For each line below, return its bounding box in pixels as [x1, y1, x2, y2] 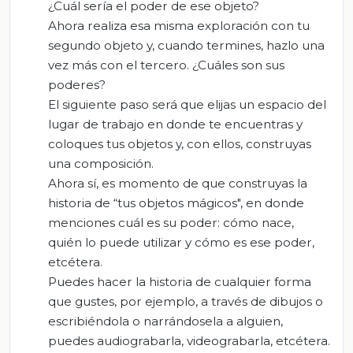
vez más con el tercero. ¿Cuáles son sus [48, 58, 284, 73]
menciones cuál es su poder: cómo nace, [48, 215, 294, 231]
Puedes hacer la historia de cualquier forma [48, 274, 311, 290]
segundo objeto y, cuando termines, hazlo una [48, 38, 325, 54]
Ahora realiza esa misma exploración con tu [48, 18, 310, 34]
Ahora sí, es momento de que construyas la [48, 176, 307, 191]
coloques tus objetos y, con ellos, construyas [48, 136, 311, 152]
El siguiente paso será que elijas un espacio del [48, 97, 326, 113]
